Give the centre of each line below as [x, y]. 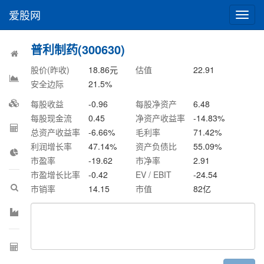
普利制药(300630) [78, 49]
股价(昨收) [50, 70]
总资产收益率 [56, 132]
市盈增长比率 [56, 174]
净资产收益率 [161, 118]
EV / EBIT [154, 174]
